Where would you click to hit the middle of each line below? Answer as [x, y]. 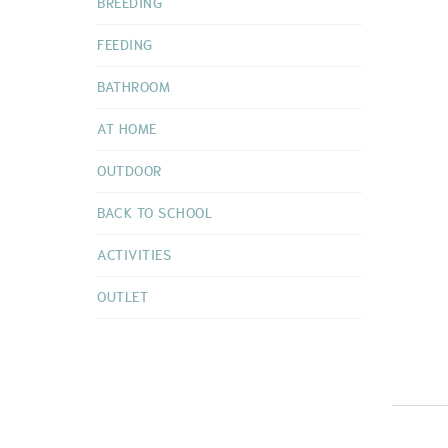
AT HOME [127, 129]
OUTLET [122, 297]
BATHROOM [133, 87]
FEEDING [125, 45]
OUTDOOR [129, 171]
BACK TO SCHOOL [154, 213]
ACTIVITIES [134, 255]
